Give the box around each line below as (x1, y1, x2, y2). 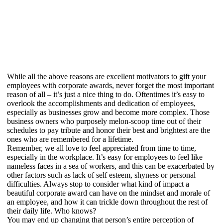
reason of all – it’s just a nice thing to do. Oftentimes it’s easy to (7, 90, 205, 99)
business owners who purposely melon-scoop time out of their (7, 116, 201, 125)
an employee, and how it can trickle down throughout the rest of (7, 197, 208, 206)
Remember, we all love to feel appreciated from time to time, (7, 143, 196, 152)
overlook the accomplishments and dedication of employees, (7, 99, 196, 108)
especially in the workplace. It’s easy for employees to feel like (7, 152, 203, 161)
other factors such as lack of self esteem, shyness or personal (7, 170, 196, 179)
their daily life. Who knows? (7, 206, 96, 215)
